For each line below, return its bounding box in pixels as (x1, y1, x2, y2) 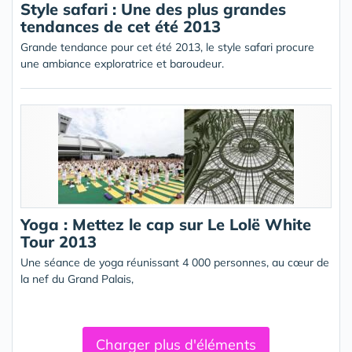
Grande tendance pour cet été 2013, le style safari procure (20, 40, 314, 54)
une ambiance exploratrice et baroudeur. (20, 57, 224, 71)
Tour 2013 (20, 232, 97, 251)
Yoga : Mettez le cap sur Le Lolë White (20, 214, 311, 234)
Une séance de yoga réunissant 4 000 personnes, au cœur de (20, 255, 329, 269)
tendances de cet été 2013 (20, 16, 221, 36)
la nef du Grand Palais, (20, 272, 134, 286)
